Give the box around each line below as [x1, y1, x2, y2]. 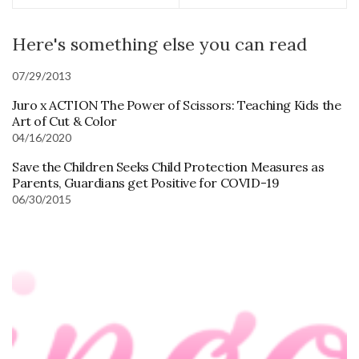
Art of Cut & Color [12, 112, 117, 129]
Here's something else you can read [12, 32, 307, 55]
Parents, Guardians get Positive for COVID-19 [12, 174, 280, 191]
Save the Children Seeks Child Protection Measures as [12, 158, 325, 175]
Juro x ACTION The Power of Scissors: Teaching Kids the [12, 96, 341, 113]
